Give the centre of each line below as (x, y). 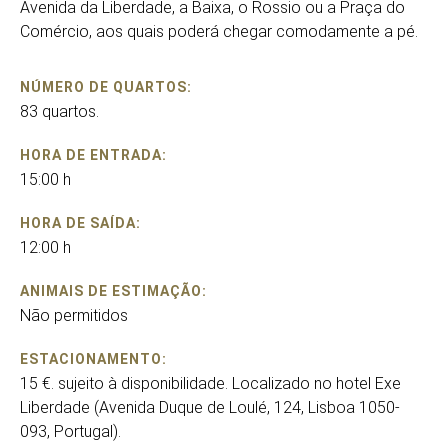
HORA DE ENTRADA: (93, 155)
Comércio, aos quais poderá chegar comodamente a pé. (219, 31)
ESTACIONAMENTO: (93, 359)
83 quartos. (59, 111)
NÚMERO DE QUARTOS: (106, 87)
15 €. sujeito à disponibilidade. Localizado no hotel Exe (210, 383)
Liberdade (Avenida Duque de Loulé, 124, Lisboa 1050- (210, 407)
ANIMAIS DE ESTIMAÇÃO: (113, 291)
